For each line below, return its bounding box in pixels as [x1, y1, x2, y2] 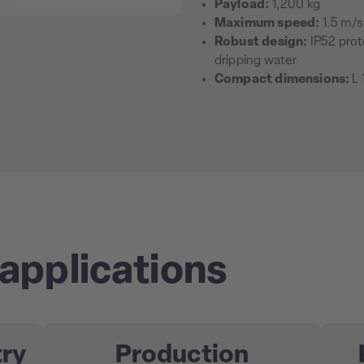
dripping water [214, 54, 297, 67]
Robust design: [214, 35, 308, 49]
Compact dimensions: [214, 72, 350, 86]
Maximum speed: [214, 16, 323, 30]
